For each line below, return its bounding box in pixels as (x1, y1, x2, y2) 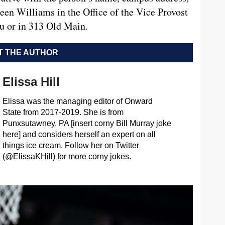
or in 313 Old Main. (5, 19, 88, 33)
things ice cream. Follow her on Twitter (2, 141, 139, 150)
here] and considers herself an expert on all (2, 130, 156, 139)
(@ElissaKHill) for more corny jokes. (2, 152, 131, 161)
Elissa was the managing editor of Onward (2, 96, 153, 105)
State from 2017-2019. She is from (2, 107, 124, 117)
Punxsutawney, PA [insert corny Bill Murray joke (2, 119, 171, 128)
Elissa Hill (2, 74, 60, 88)
